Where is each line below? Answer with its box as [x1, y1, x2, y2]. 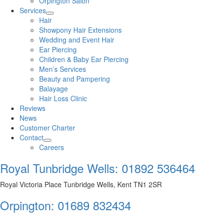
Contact [20, 132, 44, 143]
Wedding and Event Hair [39, 35, 114, 45]
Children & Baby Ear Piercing [39, 54, 129, 65]
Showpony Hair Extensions [39, 25, 122, 35]
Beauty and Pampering [39, 74, 110, 84]
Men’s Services [39, 64, 86, 74]
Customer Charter [20, 123, 75, 133]
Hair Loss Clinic [39, 93, 87, 104]
